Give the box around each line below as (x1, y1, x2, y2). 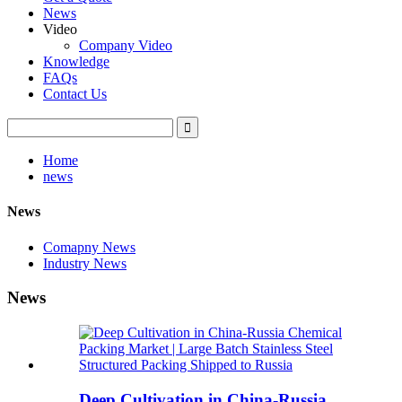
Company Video (79, 38, 172, 53)
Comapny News (43, 239, 135, 255)
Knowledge (43, 54, 109, 69)
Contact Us (43, 86, 107, 101)
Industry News (43, 255, 127, 271)
